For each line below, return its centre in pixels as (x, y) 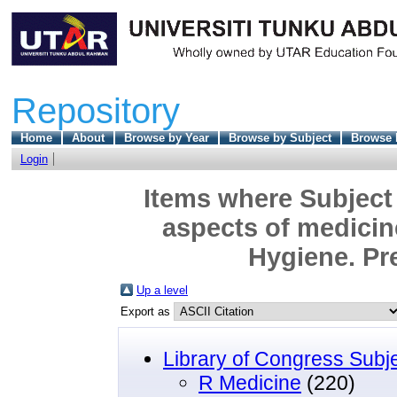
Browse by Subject (280, 137)
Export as (147, 311)
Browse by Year (166, 137)
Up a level (162, 290)
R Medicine (250, 383)
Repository (95, 110)
